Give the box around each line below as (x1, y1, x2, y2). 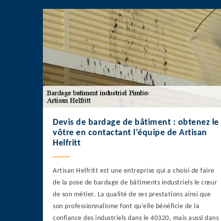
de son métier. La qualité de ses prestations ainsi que (53, 191, 211, 199)
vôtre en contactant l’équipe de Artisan (53, 128, 207, 138)
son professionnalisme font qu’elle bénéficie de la (53, 203, 199, 211)
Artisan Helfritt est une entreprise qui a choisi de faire (53, 167, 215, 175)
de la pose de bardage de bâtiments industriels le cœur (53, 179, 217, 187)
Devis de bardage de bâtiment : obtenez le (53, 118, 219, 128)
